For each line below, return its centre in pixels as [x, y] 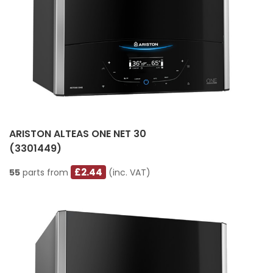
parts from [45, 173]
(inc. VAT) [129, 173]
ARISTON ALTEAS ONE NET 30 [78, 134]
